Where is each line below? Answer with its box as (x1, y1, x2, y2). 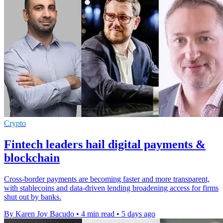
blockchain (4, 151, 60, 165)
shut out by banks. (4, 193, 61, 202)
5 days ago (121, 210, 155, 219)
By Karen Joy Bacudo (4, 210, 74, 219)
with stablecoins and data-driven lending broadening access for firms (4, 184, 219, 193)
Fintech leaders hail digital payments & (4, 138, 206, 151)
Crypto (4, 119, 26, 128)
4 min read (81, 210, 114, 219)
